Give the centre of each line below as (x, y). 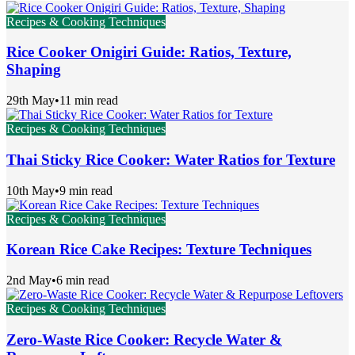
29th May (31, 101)
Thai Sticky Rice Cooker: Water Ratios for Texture (171, 159)
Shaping (34, 70)
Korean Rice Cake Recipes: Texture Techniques (159, 250)
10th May (31, 190)
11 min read (89, 101)
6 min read (83, 281)
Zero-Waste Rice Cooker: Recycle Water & (144, 339)
